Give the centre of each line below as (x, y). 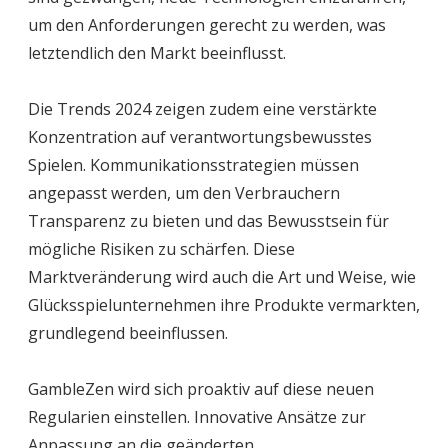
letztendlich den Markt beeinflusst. (157, 52)
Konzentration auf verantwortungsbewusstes (200, 136)
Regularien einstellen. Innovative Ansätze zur (197, 416)
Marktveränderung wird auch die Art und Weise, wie (222, 276)
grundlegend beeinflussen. (128, 332)
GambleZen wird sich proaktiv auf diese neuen (201, 388)
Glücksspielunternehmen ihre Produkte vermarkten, (224, 304)
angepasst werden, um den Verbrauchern (184, 192)
